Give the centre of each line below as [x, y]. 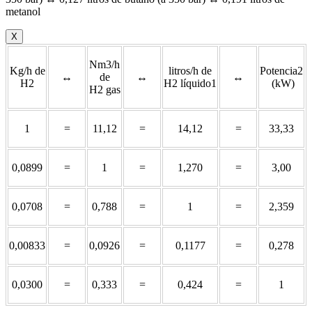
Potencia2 [281, 70]
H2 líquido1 [190, 83]
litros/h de [190, 70]
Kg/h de [27, 70]
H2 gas [104, 89]
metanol [23, 11]
